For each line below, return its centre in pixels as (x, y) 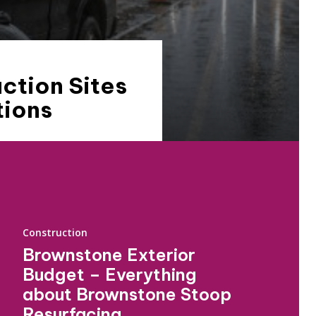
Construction (55, 232)
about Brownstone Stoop (127, 294)
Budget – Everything (110, 274)
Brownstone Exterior (109, 255)
